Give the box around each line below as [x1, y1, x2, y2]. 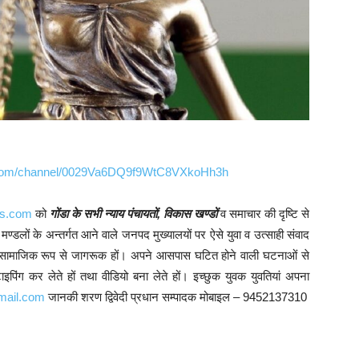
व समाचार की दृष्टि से [220, 207, 309, 221]
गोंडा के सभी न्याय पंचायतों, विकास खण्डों [50, 207, 217, 221]
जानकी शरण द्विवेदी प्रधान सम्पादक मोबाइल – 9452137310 [45, 290, 307, 305]
